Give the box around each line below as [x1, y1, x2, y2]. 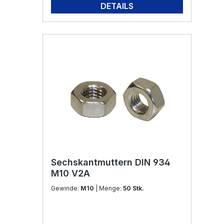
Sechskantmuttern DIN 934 [51, 157, 170, 167]
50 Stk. [123, 184, 144, 192]
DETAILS [100, 1, 133, 11]
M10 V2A [51, 168, 90, 178]
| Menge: [99, 184, 123, 192]
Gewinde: [51, 184, 80, 192]
